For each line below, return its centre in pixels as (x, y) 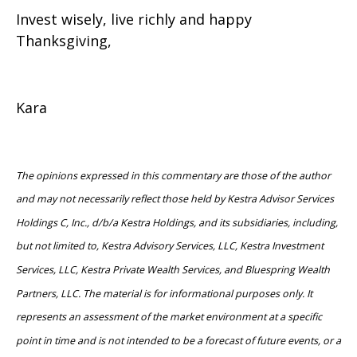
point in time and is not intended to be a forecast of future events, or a (178, 340)
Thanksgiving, (64, 41)
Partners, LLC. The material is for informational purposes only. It (164, 293)
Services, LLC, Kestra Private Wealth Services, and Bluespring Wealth (173, 270)
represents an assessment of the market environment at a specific (169, 317)
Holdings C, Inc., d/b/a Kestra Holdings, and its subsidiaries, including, (177, 222)
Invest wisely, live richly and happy (134, 20)
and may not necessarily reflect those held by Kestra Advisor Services (175, 199)
